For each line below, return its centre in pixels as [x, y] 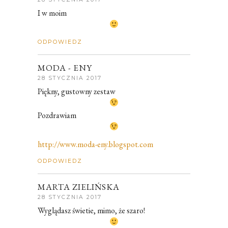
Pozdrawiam [57, 115]
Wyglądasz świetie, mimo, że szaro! [91, 210]
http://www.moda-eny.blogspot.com [95, 144]
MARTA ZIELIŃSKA [79, 187]
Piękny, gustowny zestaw [77, 92]
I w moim [52, 13]
